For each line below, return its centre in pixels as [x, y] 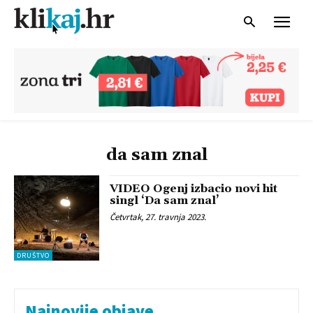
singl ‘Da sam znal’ [165, 200]
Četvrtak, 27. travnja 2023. [158, 217]
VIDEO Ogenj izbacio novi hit [194, 188]
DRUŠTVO [33, 256]
